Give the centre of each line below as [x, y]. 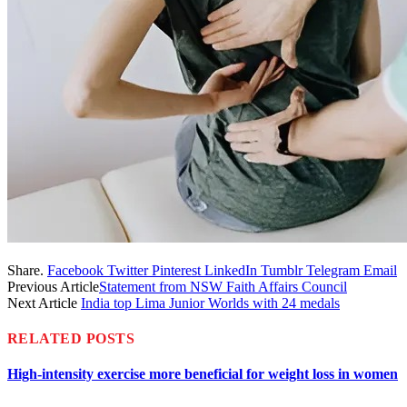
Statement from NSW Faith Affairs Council [223, 286]
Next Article [44, 303]
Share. [25, 270]
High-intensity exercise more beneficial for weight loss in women [203, 374]
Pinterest [176, 270]
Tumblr [282, 270]
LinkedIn [231, 270]
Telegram [333, 270]
